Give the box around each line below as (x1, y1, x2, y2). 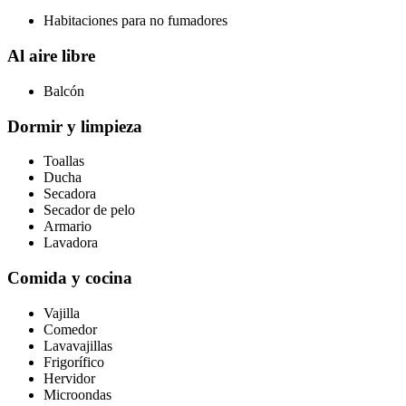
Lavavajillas (43, 337, 112, 353)
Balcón (43, 82, 84, 99)
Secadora (43, 186, 96, 202)
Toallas (43, 153, 84, 169)
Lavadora (43, 235, 98, 251)
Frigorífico (43, 353, 104, 370)
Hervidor (43, 370, 95, 386)
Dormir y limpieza (7, 116, 142, 136)
